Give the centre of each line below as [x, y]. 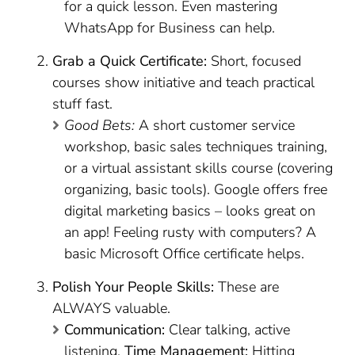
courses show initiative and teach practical [184, 82]
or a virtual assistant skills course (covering [199, 168]
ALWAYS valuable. [112, 308]
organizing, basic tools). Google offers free [196, 189]
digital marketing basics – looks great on [190, 211]
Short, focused [254, 61]
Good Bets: [100, 125]
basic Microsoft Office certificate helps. [185, 254]
